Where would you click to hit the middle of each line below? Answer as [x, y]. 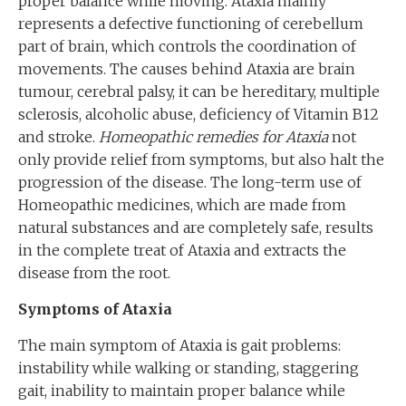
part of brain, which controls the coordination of [187, 46]
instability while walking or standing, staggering [188, 368]
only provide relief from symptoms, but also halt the [201, 159]
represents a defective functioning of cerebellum [191, 24]
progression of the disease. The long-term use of [190, 182]
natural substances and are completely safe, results [196, 227]
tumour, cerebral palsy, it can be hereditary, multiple [199, 92]
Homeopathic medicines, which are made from [182, 205]
